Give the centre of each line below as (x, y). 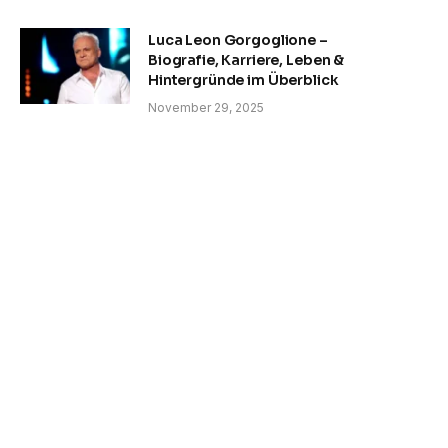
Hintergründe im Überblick (243, 80)
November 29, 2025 (206, 108)
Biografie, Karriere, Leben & (246, 60)
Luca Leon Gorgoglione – (238, 40)
